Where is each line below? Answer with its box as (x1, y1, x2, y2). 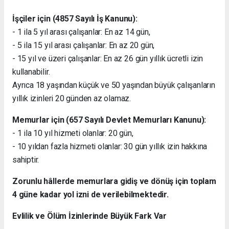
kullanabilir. (12, 66, 50, 77)
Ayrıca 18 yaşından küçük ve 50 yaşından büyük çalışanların (12, 80, 215, 90)
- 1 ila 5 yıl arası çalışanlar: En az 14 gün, (12, 27, 150, 37)
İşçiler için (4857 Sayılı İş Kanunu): (12, 13, 138, 24)
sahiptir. (12, 154, 39, 165)
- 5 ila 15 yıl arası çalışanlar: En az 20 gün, (12, 40, 155, 50)
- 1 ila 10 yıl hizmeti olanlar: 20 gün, (12, 128, 133, 138)
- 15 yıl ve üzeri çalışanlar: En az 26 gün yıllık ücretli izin (12, 53, 203, 63)
